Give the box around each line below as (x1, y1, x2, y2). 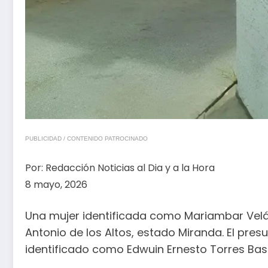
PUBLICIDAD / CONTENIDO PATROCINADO (25, 135, 148, 142)
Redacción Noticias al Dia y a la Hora (45, 160, 215, 175)
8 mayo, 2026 (25, 177, 87, 191)
